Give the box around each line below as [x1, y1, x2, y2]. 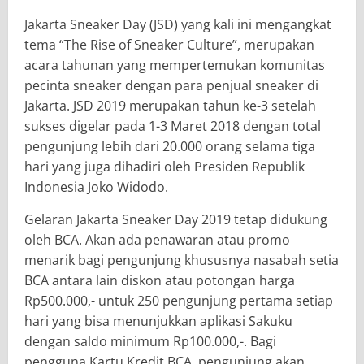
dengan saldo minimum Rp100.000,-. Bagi [24, 331, 276, 350]
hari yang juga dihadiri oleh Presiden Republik [24, 157, 305, 175]
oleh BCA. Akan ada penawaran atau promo [24, 230, 290, 249]
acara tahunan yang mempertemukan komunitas [24, 55, 325, 74]
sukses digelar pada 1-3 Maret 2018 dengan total [24, 116, 321, 135]
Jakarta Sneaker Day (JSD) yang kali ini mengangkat [24, 15, 331, 33]
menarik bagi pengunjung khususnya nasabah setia [24, 250, 339, 269]
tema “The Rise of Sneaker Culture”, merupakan [24, 35, 314, 54]
